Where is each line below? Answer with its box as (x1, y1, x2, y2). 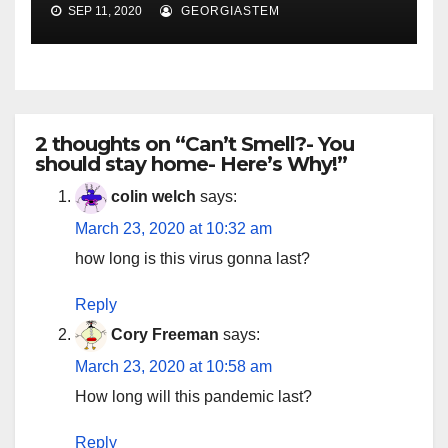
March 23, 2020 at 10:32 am (75, 219, 272, 237)
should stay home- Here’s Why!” (35, 151, 347, 176)
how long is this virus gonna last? (75, 249, 310, 267)
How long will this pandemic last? (75, 387, 312, 405)
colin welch (111, 188, 196, 206)
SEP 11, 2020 (65, 3, 142, 18)
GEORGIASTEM (177, 3, 280, 18)
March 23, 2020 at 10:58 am (75, 357, 272, 375)
